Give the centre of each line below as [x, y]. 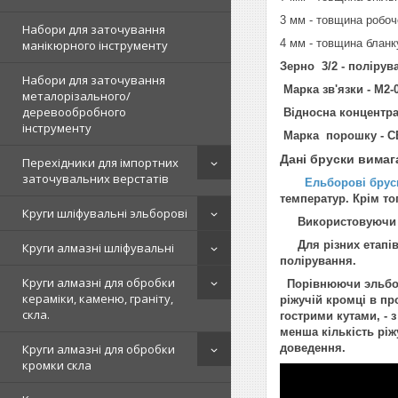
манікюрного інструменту [95, 45]
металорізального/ [76, 96]
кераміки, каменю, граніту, [98, 298]
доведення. [313, 348]
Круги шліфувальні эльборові [105, 213]
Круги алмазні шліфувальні [98, 248]
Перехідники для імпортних [100, 163]
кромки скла [57, 365]
